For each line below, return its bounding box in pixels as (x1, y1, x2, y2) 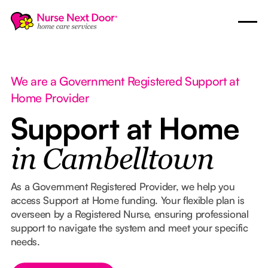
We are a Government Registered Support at (10, 73, 239, 89)
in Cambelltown (10, 146, 214, 176)
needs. (10, 234, 40, 248)
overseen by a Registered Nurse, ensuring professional (10, 207, 249, 220)
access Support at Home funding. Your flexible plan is (10, 193, 245, 206)
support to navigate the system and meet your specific (10, 221, 248, 234)
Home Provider (10, 90, 89, 105)
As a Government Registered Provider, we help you (10, 179, 235, 193)
